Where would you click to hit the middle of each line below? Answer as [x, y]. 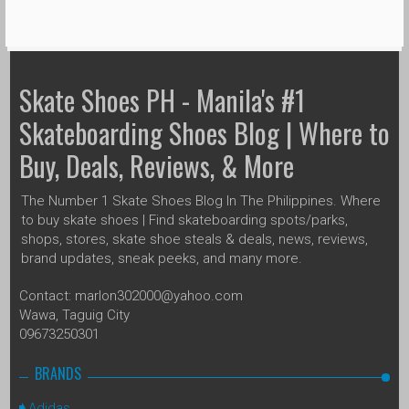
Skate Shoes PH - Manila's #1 [162, 100]
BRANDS [58, 373]
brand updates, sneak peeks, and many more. [162, 258]
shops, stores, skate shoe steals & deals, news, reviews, [194, 239]
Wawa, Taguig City [74, 315]
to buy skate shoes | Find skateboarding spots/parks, [184, 220]
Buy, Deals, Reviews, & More [157, 165]
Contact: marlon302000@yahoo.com [131, 295]
